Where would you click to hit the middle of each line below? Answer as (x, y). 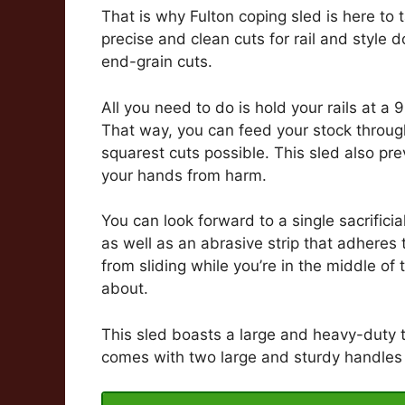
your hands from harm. (184, 175)
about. (125, 289)
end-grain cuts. (157, 62)
